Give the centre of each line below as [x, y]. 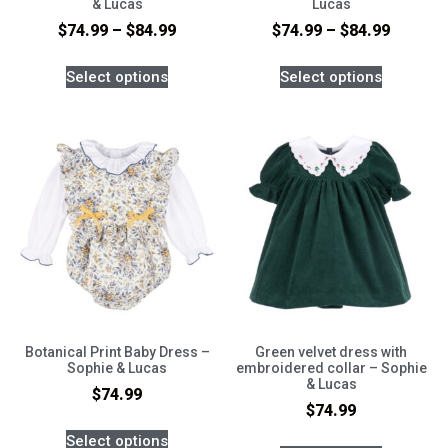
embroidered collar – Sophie [331, 368]
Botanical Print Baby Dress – [117, 352]
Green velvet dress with [331, 352]
